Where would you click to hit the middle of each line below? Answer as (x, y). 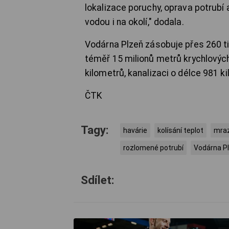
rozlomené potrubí (153, 148)
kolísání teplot (180, 131)
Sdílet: (98, 180)
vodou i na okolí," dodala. (134, 22)
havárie (135, 131)
